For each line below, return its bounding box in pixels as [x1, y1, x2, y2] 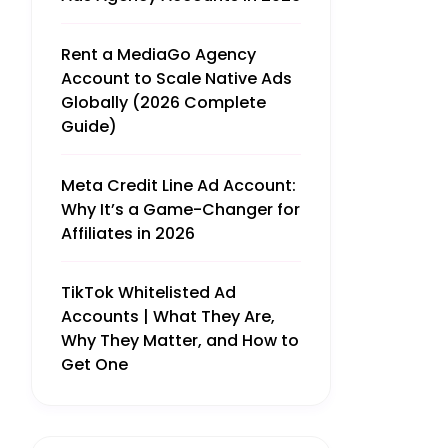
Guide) [61, 115, 117, 138]
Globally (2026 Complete [61, 91, 266, 114]
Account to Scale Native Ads [61, 67, 292, 90]
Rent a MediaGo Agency [61, 43, 256, 66]
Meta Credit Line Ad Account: [61, 174, 296, 197]
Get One [61, 353, 128, 376]
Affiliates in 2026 [61, 222, 195, 245]
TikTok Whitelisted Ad [61, 281, 236, 304]
